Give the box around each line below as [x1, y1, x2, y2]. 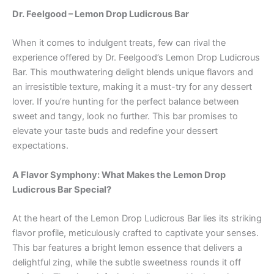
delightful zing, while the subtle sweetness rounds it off [12, 256, 241, 268]
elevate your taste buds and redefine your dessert [12, 125, 218, 137]
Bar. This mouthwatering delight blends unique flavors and [12, 67, 253, 78]
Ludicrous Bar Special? [12, 183, 111, 195]
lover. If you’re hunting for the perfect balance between [12, 96, 239, 108]
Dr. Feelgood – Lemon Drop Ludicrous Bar [12, 8, 189, 20]
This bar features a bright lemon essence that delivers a [12, 242, 242, 253]
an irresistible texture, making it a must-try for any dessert [12, 81, 252, 93]
